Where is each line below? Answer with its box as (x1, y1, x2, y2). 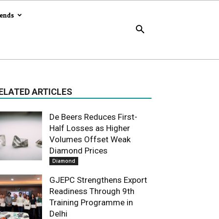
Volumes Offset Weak (49, 134, 131, 144)
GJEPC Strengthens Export (49, 175, 147, 185)
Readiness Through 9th (49, 186, 134, 196)
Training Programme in (49, 197, 133, 207)
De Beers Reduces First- (49, 112, 137, 122)
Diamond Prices (49, 146, 108, 155)
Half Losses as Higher (49, 123, 130, 133)
